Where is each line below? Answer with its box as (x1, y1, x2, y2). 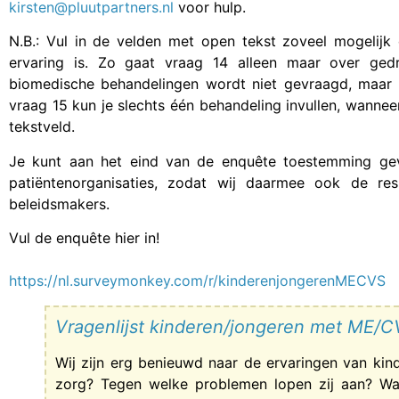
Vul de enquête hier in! (9, 229, 159, 248)
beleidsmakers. (9, 194, 110, 213)
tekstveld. (9, 118, 75, 136)
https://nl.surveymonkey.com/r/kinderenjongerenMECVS (9, 272, 386, 290)
